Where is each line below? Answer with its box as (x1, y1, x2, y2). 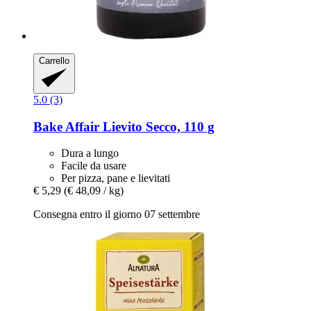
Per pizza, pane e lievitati (61, 172, 170, 185)
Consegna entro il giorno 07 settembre (33, 208, 200, 221)
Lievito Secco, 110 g (99, 119, 215, 134)
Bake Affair (33, 119, 99, 134)
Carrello (39, 55, 69, 66)
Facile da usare (61, 160, 126, 172)
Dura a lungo (61, 147, 119, 160)
